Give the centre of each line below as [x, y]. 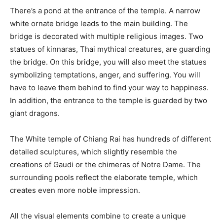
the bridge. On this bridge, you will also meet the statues [108, 62]
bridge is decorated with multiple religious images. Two [107, 36]
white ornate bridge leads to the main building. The [99, 23]
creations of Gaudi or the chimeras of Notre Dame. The [105, 164]
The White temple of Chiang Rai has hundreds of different [110, 139]
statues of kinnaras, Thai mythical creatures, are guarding [110, 49]
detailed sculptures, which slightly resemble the [93, 151]
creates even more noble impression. [75, 190]
